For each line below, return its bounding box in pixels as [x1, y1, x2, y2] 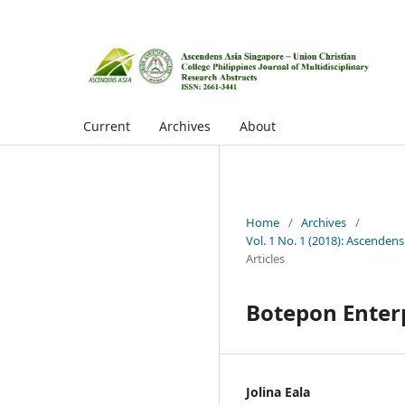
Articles [246, 250, 285, 267]
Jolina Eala [246, 382, 310, 400]
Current [83, 117, 130, 135]
